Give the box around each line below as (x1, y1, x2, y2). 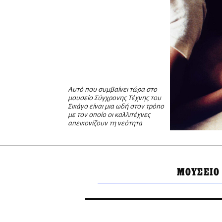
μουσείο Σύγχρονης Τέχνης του (68, 95, 161, 102)
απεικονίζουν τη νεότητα (68, 120, 142, 127)
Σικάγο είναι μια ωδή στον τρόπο (68, 104, 164, 111)
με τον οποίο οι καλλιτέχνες (68, 112, 150, 119)
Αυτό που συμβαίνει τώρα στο (68, 87, 157, 94)
